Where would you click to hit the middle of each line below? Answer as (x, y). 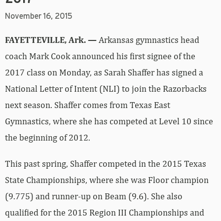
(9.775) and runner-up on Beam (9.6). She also (94, 196)
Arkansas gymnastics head (148, 40)
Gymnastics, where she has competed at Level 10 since (109, 121)
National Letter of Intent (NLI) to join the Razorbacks (106, 89)
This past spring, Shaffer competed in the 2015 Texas (106, 164)
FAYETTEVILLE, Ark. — (51, 40)
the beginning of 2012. (48, 138)
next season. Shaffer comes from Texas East (88, 105)
